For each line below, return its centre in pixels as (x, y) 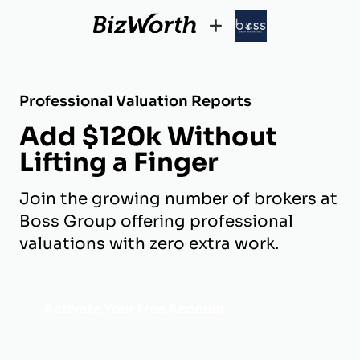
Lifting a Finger (119, 162)
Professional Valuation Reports (135, 101)
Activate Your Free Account (134, 309)
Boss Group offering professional (156, 221)
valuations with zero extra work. (149, 244)
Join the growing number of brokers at (178, 199)
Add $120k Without (148, 137)
